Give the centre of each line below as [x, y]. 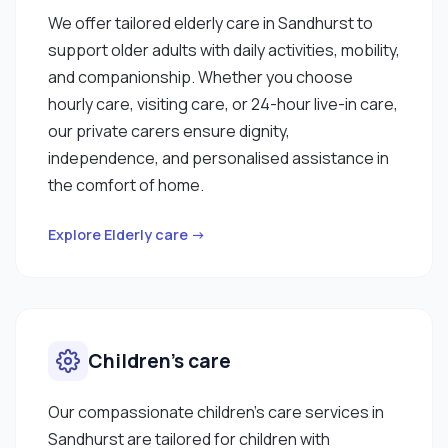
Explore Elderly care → [127, 234]
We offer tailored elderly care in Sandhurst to [210, 22]
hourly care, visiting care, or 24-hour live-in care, [223, 103]
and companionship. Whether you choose [200, 76]
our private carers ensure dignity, [169, 130]
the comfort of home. [126, 184]
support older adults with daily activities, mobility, [224, 49]
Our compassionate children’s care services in [216, 411]
